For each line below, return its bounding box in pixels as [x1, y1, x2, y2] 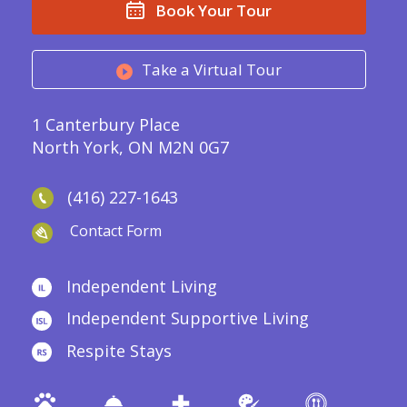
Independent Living [66, 275, 217, 298]
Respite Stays [66, 339, 172, 362]
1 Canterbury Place [32, 114, 180, 136]
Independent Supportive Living [66, 307, 309, 330]
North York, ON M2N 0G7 [32, 136, 229, 159]
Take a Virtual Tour [142, 59, 282, 81]
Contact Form [70, 221, 162, 242]
